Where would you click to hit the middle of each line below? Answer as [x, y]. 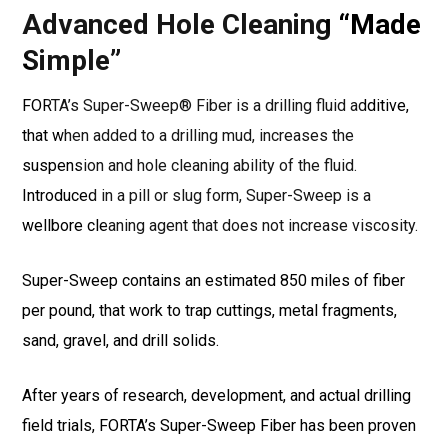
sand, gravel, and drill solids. [120, 341]
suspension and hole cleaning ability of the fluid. [189, 166]
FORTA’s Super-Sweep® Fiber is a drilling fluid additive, [215, 106]
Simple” [71, 61]
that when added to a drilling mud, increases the [188, 136]
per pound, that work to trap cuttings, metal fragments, [209, 311]
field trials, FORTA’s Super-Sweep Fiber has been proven [219, 426]
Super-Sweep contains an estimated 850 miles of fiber [213, 281]
